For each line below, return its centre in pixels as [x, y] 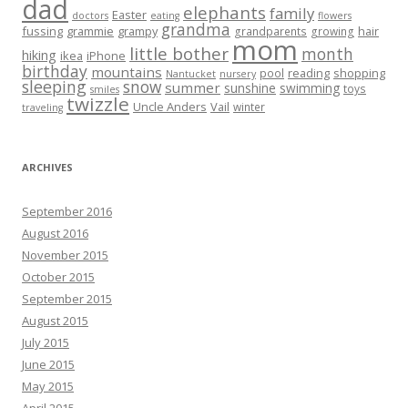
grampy [138, 31]
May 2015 [48, 386]
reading [309, 73]
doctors [90, 15]
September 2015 [67, 299]
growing [332, 31]
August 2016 [55, 233]
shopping [359, 73]
